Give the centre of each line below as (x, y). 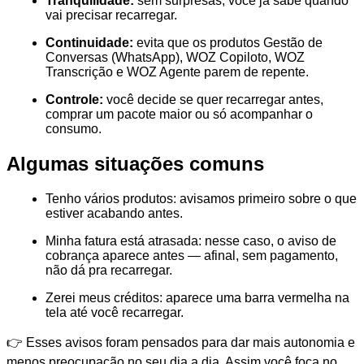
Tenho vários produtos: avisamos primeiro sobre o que (201, 199)
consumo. (74, 129)
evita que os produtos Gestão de (228, 43)
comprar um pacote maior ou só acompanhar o (179, 115)
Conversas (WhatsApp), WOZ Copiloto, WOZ (175, 58)
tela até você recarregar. (115, 313)
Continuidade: (89, 43)
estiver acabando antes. (114, 214)
